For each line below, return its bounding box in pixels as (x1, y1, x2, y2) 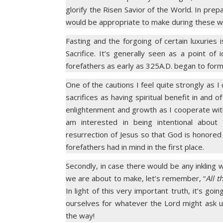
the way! (66, 211, 95, 221)
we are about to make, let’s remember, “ (66, 173, 206, 183)
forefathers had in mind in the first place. (66, 142, 204, 152)
